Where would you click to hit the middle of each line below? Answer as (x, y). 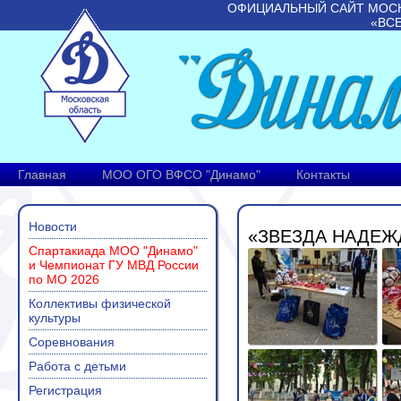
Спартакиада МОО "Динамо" (113, 251)
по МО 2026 (64, 279)
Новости (53, 226)
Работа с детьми (77, 366)
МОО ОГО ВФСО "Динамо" (181, 175)
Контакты (323, 175)
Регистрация (65, 390)
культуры (55, 318)
